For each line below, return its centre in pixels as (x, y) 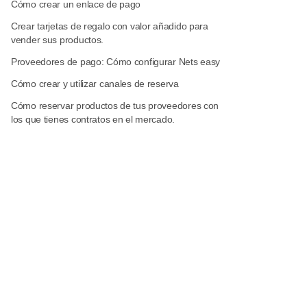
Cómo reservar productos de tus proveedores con (115, 106)
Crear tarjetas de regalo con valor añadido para (110, 26)
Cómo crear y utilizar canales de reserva (95, 84)
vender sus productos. (58, 40)
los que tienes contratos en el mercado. (93, 119)
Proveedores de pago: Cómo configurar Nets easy (116, 62)
